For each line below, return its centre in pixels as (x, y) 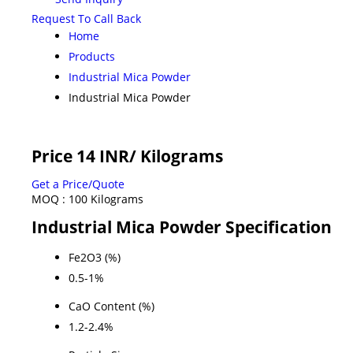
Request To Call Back (86, 18)
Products (92, 56)
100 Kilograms (106, 199)
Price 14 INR (80, 156)
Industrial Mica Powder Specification (182, 227)
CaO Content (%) (111, 306)
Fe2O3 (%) (95, 257)
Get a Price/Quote (78, 184)
